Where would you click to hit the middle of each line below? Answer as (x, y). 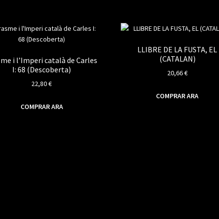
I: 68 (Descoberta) (42, 69)
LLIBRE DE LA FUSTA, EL (177, 49)
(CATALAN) (177, 58)
